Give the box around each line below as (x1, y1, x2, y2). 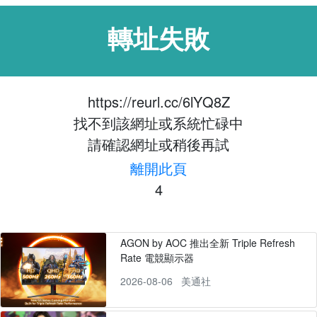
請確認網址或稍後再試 (88, 134, 229, 154)
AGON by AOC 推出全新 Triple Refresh (120, 236, 295, 250)
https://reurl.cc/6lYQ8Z (87, 91, 230, 112)
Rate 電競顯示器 (120, 250, 194, 265)
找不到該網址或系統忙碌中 (74, 113, 243, 133)
